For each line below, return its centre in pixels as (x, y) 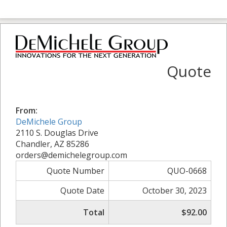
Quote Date (82, 190)
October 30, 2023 (175, 190)
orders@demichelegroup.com (71, 155)
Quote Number (75, 171)
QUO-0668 (187, 171)
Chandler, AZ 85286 (52, 144)
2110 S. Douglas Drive (57, 133)
